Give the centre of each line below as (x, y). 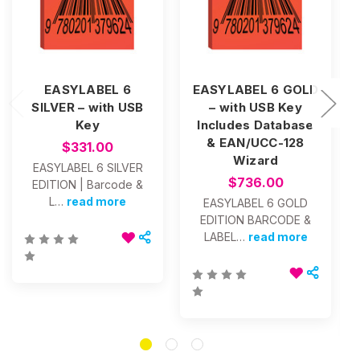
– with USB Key (256, 107)
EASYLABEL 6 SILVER (88, 167)
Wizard (256, 160)
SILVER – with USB (88, 107)
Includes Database (256, 125)
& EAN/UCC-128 (256, 142)
